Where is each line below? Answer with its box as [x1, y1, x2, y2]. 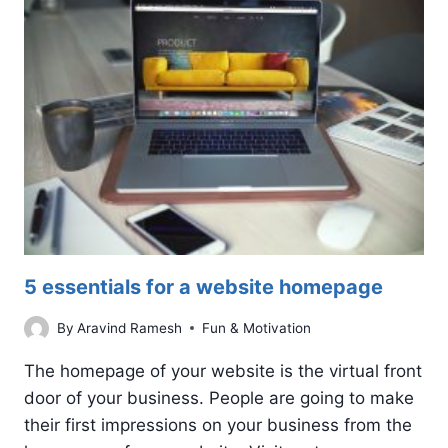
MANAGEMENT [109, 48, 215, 65]
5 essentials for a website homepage [24, 274, 383, 299]
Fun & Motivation [202, 319, 312, 336]
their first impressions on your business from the [24, 414, 412, 435]
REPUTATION [109, 27, 203, 44]
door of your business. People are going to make [24, 387, 414, 408]
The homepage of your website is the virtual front [24, 360, 422, 381]
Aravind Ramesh [77, 319, 183, 336]
